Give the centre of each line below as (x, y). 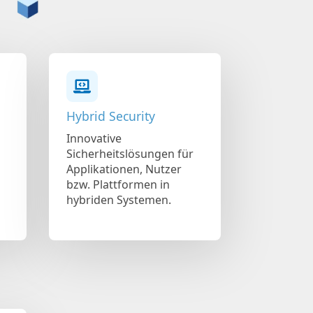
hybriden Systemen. (119, 199)
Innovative (94, 138)
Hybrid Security (111, 116)
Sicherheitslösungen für (130, 153)
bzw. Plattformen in (118, 184)
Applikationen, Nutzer (124, 169)
